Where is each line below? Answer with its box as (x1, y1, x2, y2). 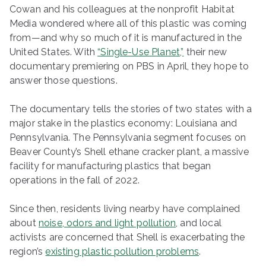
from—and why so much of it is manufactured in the (9, 32, 242, 43)
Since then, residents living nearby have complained (9, 203, 240, 214)
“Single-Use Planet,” (97, 46, 184, 58)
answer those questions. (9, 75, 118, 86)
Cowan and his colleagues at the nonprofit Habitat (9, 4, 235, 15)
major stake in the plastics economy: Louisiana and (9, 118, 237, 129)
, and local (176, 217, 221, 229)
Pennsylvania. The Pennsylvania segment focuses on (9, 132, 246, 143)
